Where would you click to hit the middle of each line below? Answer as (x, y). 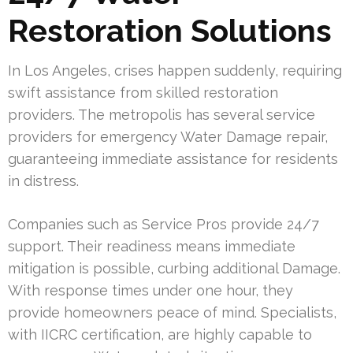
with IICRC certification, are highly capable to (160, 335)
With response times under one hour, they (150, 291)
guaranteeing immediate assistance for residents (173, 159)
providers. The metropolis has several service (162, 115)
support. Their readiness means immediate (152, 247)
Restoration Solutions (170, 31)
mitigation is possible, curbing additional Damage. (174, 269)
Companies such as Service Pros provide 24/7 (163, 225)
